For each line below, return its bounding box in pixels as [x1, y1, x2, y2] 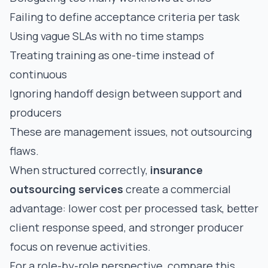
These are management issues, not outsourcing [10, 124, 252, 139]
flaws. [10, 144, 39, 158]
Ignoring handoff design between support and [10, 86, 242, 100]
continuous [10, 67, 67, 81]
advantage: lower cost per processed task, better [10, 201, 258, 215]
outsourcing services [10, 182, 123, 196]
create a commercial [123, 182, 231, 196]
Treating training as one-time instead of [10, 48, 214, 62]
